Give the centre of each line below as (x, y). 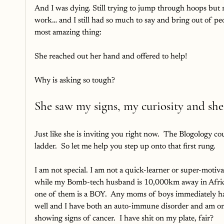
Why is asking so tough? (76, 80)
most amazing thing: (68, 32)
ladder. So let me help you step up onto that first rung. (125, 146)
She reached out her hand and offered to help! (111, 56)
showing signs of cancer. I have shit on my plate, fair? (124, 218)
